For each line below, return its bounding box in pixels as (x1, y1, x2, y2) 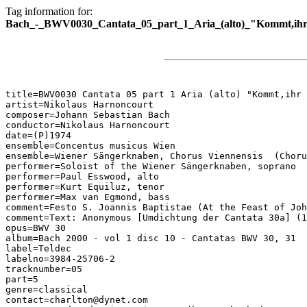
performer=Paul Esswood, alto (5, 171, 159, 182)
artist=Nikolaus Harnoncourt (5, 99, 153, 110)
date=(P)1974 (5, 130, 71, 140)
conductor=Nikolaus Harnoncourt (5, 120, 170, 130)
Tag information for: (5, 5, 93, 17)
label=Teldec (5, 243, 71, 254)
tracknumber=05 (5, 264, 82, 274)
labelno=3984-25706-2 (5, 254, 115, 264)
